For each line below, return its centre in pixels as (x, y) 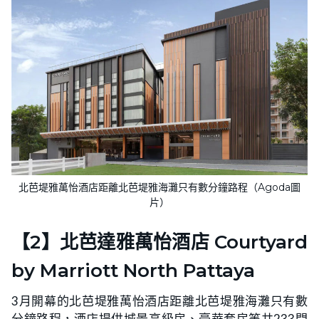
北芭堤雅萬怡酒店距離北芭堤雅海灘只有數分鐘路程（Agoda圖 (159, 187)
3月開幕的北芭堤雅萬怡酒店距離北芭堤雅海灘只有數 (159, 300)
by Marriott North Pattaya (133, 270)
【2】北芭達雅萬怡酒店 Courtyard (159, 242)
